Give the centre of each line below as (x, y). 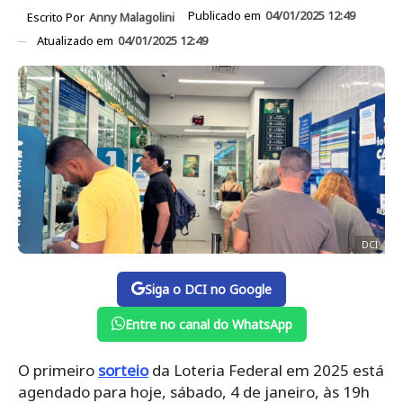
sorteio (123, 370)
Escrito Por (57, 17)
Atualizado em (76, 40)
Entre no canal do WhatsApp (208, 324)
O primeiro (58, 370)
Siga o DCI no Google (208, 289)
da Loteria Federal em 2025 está (266, 370)
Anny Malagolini (132, 17)
